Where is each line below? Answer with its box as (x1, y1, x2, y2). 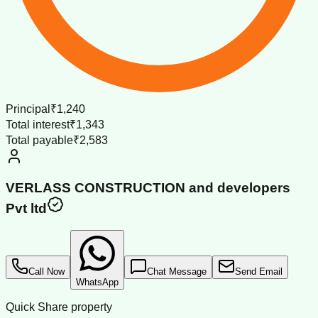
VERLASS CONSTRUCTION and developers (6, 180, 290, 196)
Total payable (6, 133, 73, 146)
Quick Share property (6, 301, 112, 314)
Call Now (28, 266, 65, 278)
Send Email (235, 266, 283, 278)
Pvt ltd (6, 201, 47, 216)
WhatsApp (76, 277, 119, 288)
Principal (6, 102, 50, 115)
